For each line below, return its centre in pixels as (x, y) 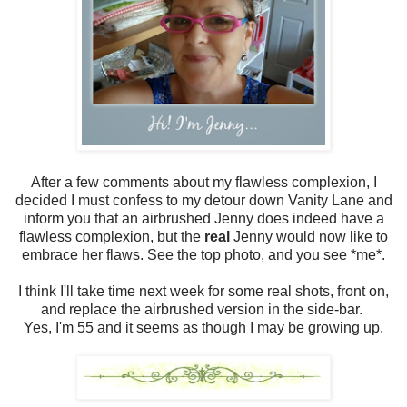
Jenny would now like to (309, 236)
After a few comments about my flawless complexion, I (203, 182)
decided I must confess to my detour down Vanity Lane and (203, 200)
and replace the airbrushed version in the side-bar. (203, 309)
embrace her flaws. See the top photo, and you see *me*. (203, 254)
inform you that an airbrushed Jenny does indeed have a (203, 218)
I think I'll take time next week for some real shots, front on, (203, 291)
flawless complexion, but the (112, 236)
